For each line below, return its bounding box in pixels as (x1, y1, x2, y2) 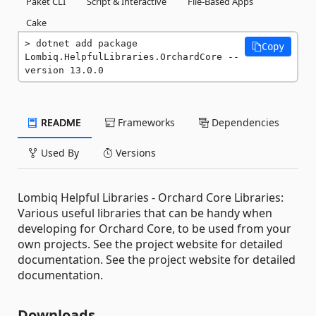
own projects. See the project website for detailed (18, 236, 283, 252)
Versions (113, 145, 156, 159)
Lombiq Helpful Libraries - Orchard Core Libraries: (18, 189, 284, 205)
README (38, 115, 81, 129)
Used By (38, 145, 79, 159)
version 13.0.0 (25, 64, 104, 75)
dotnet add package (36, 37, 138, 49)
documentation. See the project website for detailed (18, 251, 296, 267)
